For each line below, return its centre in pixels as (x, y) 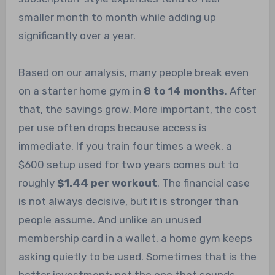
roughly (37, 183)
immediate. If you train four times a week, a (125, 146)
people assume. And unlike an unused (110, 220)
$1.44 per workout (107, 183)
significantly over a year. (77, 36)
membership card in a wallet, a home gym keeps (135, 238)
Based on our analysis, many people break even (133, 73)
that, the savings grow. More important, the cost (137, 110)
